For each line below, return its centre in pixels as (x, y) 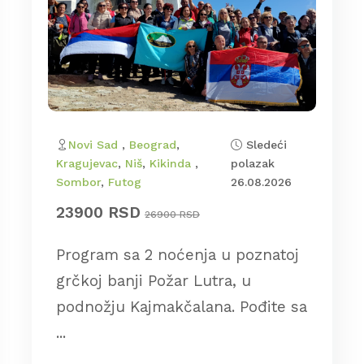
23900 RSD (98, 213)
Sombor (78, 182)
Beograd (153, 145)
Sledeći (264, 145)
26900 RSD (172, 215)
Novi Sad (95, 145)
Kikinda (172, 164)
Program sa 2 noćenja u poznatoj (178, 255)
